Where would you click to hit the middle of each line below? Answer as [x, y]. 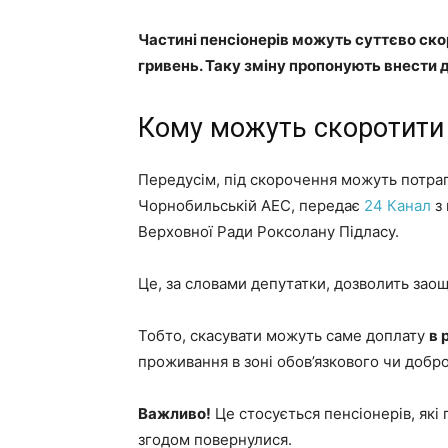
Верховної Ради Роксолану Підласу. [268, 231]
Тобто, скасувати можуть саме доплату [283, 335]
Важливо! [174, 413]
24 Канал [399, 205]
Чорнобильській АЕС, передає [251, 205]
